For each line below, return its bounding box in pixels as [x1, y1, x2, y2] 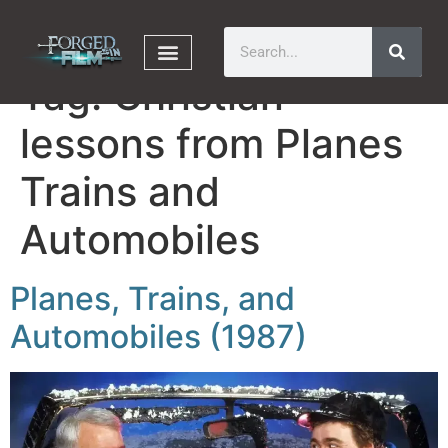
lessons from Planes [20, 119, 403, 168]
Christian [113, 71, 284, 120]
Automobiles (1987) [10, 317, 307, 356]
